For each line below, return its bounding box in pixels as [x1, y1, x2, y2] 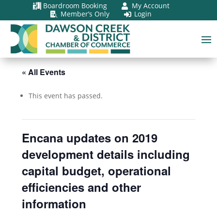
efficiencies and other [21, 178, 141, 195]
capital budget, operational [21, 162, 171, 179]
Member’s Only [61, 9, 110, 18]
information [21, 195, 86, 212]
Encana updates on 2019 [21, 129, 157, 146]
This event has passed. [28, 91, 103, 100]
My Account [131, 1, 170, 10]
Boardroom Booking [43, 1, 107, 10]
